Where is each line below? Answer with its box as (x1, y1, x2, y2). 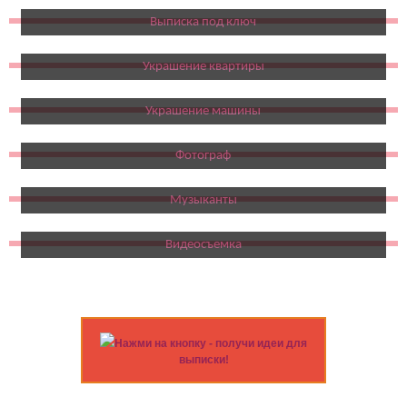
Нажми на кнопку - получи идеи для (114, 336, 307, 350)
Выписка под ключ (150, 15, 257, 29)
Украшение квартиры (142, 59, 264, 74)
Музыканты (169, 193, 237, 207)
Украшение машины (145, 104, 262, 118)
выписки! (178, 352, 229, 366)
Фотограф (175, 148, 232, 163)
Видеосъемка (164, 237, 242, 252)
